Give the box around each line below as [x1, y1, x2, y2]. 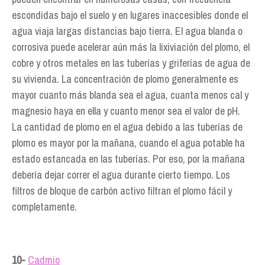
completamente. [12, 199, 77, 214]
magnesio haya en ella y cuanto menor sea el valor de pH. [12, 104, 240, 118]
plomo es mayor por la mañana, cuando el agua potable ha [12, 135, 245, 150]
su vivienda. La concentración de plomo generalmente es [12, 72, 238, 86]
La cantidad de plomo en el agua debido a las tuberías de [12, 119, 243, 134]
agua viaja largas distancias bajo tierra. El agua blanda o [12, 24, 243, 38]
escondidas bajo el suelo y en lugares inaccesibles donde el [12, 8, 248, 22]
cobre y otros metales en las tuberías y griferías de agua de [12, 56, 250, 70]
